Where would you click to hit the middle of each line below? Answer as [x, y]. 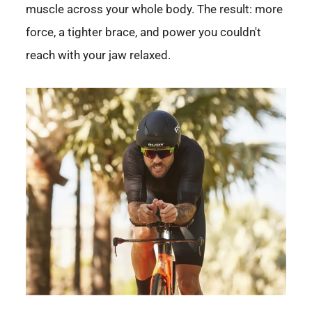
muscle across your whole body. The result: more [154, 9]
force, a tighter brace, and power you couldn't [143, 32]
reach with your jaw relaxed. [98, 55]
